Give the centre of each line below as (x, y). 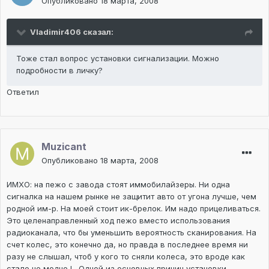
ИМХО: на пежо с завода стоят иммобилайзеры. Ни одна (118, 185)
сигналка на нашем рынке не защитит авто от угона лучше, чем (131, 197)
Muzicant (64, 147)
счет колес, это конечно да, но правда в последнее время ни (127, 245)
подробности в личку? (59, 71)
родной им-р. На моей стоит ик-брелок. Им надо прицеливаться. (134, 209)
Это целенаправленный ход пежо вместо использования (118, 221)
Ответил (23, 92)
